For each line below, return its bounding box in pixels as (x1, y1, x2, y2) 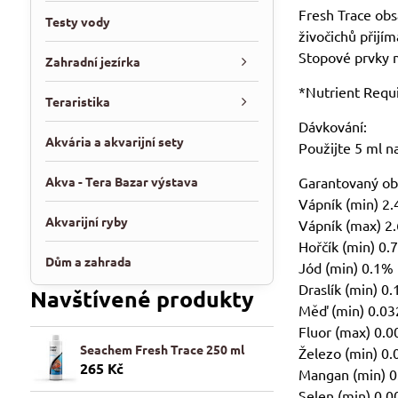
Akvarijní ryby (44, 213, 128, 229)
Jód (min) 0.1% (298, 259, 394, 277)
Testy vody (44, 13, 110, 29)
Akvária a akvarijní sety (44, 133, 184, 149)
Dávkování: (298, 117, 368, 136)
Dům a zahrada (44, 253, 131, 269)
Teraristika (44, 93, 110, 109)
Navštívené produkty (29, 284, 254, 313)
